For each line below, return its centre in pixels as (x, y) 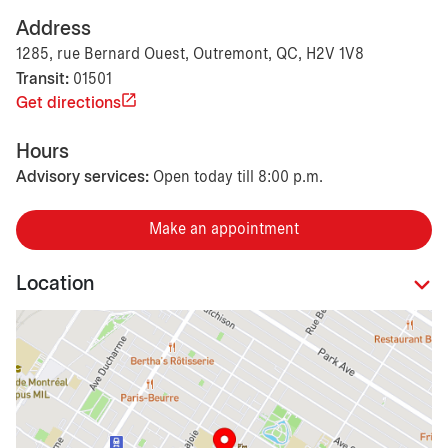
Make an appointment (224, 229)
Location (55, 285)
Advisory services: (82, 177)
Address (53, 29)
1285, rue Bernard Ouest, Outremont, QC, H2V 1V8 (190, 54)
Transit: (42, 79)
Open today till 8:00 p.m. (238, 177)
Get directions (68, 103)
